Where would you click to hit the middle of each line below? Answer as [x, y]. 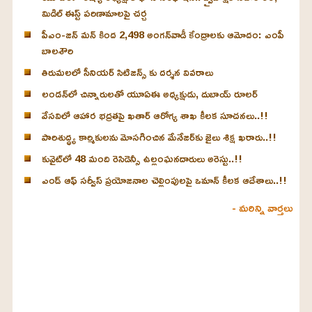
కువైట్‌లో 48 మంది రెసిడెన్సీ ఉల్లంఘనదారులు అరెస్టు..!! [142, 158]
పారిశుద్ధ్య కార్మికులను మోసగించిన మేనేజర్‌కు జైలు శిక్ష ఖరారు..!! [159, 136]
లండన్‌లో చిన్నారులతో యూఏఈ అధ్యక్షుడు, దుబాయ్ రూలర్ [149, 93]
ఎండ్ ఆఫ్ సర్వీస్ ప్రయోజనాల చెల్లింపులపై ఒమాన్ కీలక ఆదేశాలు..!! [164, 180]
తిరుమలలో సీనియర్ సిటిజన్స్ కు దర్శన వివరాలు [127, 72]
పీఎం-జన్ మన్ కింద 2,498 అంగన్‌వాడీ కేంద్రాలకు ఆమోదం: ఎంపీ [163, 34]
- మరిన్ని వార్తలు [263, 207]
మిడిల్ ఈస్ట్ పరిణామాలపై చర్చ [94, 13]
